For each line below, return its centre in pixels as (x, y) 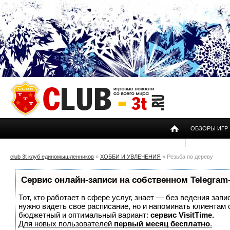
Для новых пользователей (66, 224)
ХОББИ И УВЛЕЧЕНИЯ (130, 157)
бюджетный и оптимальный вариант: (84, 215)
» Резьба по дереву (187, 157)
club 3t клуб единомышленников (52, 157)
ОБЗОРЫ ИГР (209, 128)
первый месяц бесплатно (162, 224)
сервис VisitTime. (182, 215)
